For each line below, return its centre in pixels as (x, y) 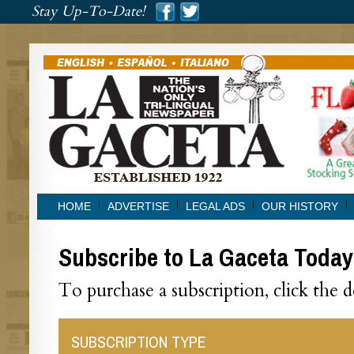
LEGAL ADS (215, 206)
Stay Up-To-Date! (88, 11)
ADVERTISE (138, 206)
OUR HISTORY (299, 206)
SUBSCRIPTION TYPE (138, 342)
